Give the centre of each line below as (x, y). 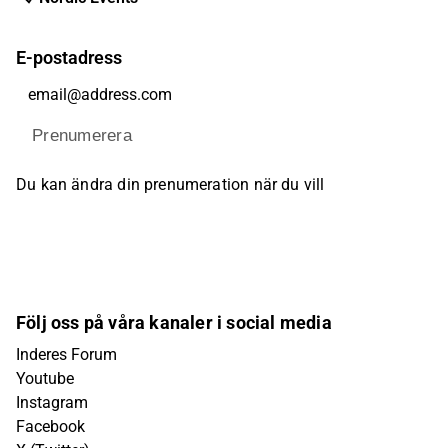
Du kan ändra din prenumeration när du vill (170, 184)
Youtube (45, 378)
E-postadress (69, 57)
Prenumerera (82, 136)
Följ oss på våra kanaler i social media (174, 322)
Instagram (52, 402)
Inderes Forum (66, 354)
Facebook (50, 426)
